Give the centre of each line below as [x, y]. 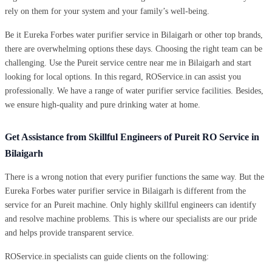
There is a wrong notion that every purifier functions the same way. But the [134, 177]
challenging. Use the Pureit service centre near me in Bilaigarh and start [128, 63]
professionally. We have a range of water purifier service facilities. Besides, [134, 90]
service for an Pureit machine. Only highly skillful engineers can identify [131, 205]
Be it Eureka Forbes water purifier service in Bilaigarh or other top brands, [134, 35]
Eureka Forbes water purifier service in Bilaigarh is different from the [125, 191]
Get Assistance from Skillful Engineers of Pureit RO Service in [132, 137]
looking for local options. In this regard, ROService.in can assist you [123, 76]
